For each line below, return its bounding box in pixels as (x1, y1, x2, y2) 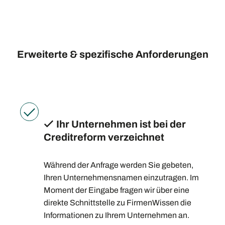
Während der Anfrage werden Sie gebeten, (44, 160, 193, 169)
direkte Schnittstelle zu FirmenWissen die (44, 198, 191, 207)
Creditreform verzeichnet (44, 131, 164, 143)
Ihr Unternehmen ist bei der (56, 118, 186, 130)
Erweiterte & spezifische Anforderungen (17, 49, 208, 60)
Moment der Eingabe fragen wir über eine (44, 185, 189, 194)
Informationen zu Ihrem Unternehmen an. (44, 210, 189, 219)
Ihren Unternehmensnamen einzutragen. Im (44, 173, 199, 182)
